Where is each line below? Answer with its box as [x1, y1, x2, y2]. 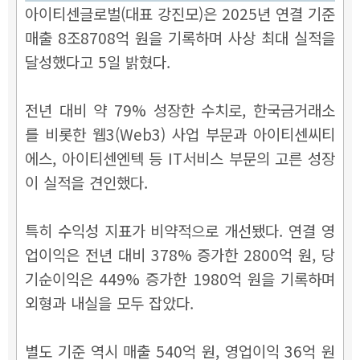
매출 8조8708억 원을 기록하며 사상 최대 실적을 [25, 26, 335, 48]
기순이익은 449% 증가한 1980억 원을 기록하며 [25, 267, 335, 289]
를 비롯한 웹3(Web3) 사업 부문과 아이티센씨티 [25, 122, 335, 145]
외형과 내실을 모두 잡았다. [25, 291, 194, 313]
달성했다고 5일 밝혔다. [25, 50, 170, 72]
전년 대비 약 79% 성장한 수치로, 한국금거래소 [25, 98, 335, 121]
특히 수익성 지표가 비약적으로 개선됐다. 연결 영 [25, 219, 335, 241]
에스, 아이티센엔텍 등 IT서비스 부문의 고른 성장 [25, 146, 335, 169]
